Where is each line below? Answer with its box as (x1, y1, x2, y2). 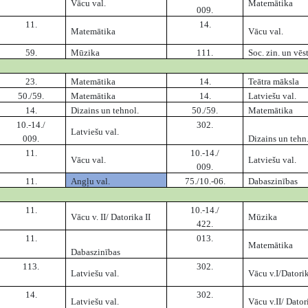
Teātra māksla (248, 76, 300, 87)
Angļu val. (71, 176, 111, 187)
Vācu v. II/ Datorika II (71, 212, 151, 223)
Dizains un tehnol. (71, 105, 140, 116)
